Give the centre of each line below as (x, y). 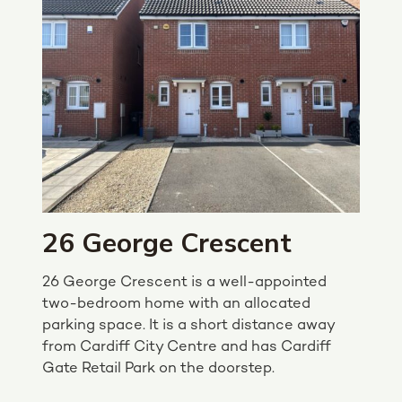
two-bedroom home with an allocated (176, 304)
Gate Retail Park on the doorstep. (158, 368)
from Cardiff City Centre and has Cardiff (187, 347)
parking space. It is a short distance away (188, 325)
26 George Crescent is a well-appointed (184, 282)
